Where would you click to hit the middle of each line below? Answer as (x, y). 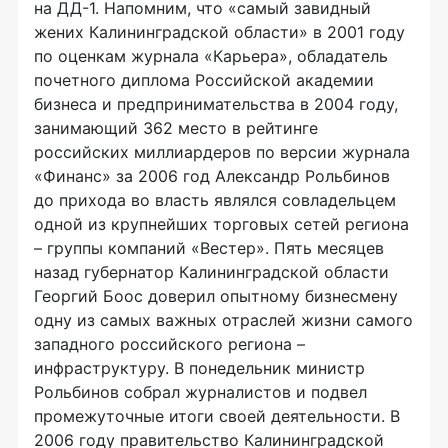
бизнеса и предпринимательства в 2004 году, (216, 104)
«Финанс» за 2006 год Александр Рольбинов (212, 176)
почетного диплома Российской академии (204, 80)
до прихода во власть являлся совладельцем (215, 200)
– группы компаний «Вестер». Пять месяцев (209, 248)
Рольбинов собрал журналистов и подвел (200, 392)
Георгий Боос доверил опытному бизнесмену (216, 296)
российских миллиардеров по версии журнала (222, 152)
